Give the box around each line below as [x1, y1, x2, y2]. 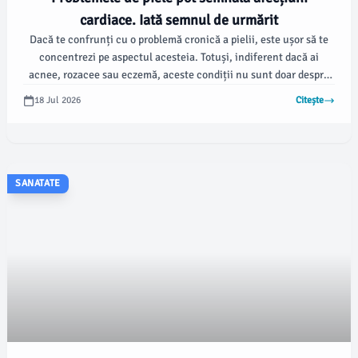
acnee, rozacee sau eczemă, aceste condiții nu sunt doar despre [29, 68, 329, 82]
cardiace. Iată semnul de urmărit [80, 11, 278, 29]
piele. [165, 86, 193, 99]
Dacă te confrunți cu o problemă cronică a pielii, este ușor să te [30, 33, 328, 46]
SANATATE [15, 177, 61, 189]
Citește [296, 94, 324, 106]
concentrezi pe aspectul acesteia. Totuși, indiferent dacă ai [39, 50, 319, 64]
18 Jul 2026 [34, 94, 81, 106]
